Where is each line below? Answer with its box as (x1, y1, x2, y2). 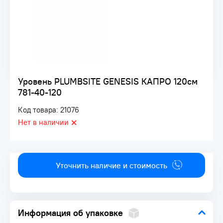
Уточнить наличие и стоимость (56, 160, 167, 171)
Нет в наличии (18, 117, 69, 127)
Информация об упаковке (18, 207, 123, 219)
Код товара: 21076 (18, 105, 79, 114)
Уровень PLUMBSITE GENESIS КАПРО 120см (18, 76, 198, 87)
